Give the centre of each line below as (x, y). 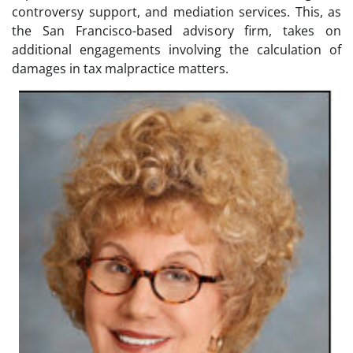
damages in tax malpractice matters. (120, 68)
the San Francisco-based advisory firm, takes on (176, 30)
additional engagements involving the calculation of (176, 49)
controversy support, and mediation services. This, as (176, 11)
